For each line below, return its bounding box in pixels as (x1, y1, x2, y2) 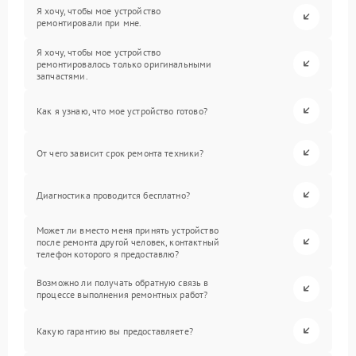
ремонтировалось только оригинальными (37, 57, 212, 70)
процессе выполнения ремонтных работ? (37, 288, 208, 301)
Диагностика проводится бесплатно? (37, 188, 190, 201)
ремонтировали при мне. (37, 17, 142, 29)
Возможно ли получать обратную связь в (37, 277, 209, 289)
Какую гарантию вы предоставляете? (37, 324, 193, 337)
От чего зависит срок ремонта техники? (37, 146, 204, 159)
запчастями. (37, 69, 88, 82)
